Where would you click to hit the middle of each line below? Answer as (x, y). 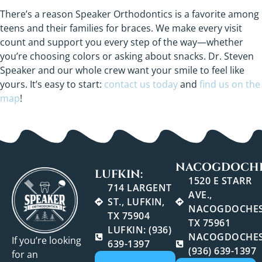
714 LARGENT (140, 188)
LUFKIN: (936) (140, 230)
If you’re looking (46, 241)
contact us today (140, 84)
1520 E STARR (220, 181)
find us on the (229, 84)
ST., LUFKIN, (136, 202)
